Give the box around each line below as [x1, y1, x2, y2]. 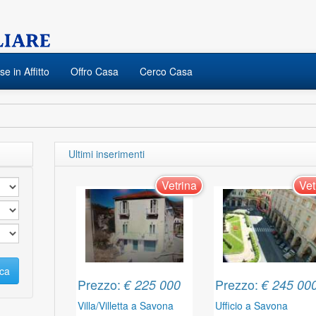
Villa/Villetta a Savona [78, 298, 174, 312]
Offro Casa [71, 64, 119, 78]
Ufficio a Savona [215, 298, 288, 312]
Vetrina [162, 177, 197, 193]
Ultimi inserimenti [68, 147, 145, 161]
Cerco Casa [140, 64, 193, 78]
